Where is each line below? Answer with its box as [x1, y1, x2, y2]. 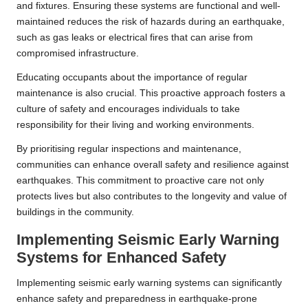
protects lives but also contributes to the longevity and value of [16, 191, 287, 202]
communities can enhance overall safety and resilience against [16, 159, 289, 170]
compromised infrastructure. [16, 48, 139, 59]
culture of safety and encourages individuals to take [16, 104, 240, 115]
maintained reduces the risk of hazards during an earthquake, [16, 16, 285, 27]
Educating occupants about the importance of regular [16, 72, 247, 83]
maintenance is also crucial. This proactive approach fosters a [16, 88, 285, 99]
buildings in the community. [16, 207, 134, 218]
